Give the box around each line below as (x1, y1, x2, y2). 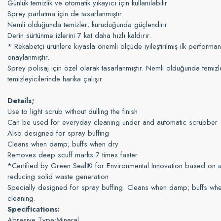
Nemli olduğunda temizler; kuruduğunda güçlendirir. (7, 19, 169, 30)
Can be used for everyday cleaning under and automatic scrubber (7, 117, 218, 128)
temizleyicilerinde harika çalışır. (7, 74, 104, 84)
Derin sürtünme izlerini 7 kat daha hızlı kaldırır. (7, 30, 151, 41)
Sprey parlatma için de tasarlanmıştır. (7, 8, 123, 19)
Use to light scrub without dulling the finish (7, 106, 138, 117)
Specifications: (7, 204, 60, 215)
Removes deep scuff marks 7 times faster (7, 149, 138, 160)
